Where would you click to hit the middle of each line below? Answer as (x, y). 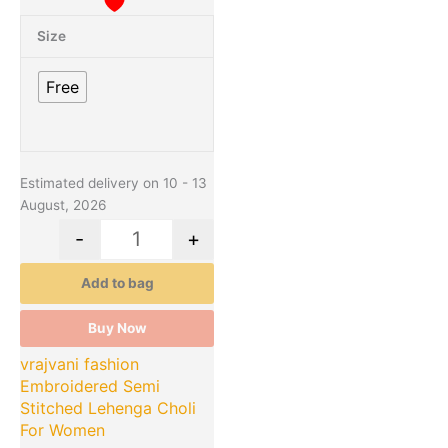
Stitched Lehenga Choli (108, 408)
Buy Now (117, 328)
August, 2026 (63, 205)
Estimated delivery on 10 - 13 (113, 183)
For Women (62, 430)
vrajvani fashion (79, 364)
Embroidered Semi (90, 386)
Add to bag (117, 283)
